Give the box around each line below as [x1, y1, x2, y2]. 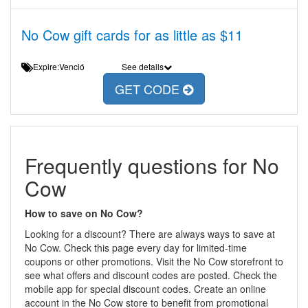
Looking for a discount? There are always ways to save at [25, 227, 275, 241]
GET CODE [115, 80, 183, 98]
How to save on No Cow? [25, 206, 143, 220]
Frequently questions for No [25, 151, 279, 180]
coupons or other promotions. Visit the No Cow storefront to [25, 254, 283, 268]
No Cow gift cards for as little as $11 [21, 25, 243, 45]
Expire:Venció [33, 60, 95, 72]
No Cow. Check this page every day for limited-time [25, 241, 247, 254]
